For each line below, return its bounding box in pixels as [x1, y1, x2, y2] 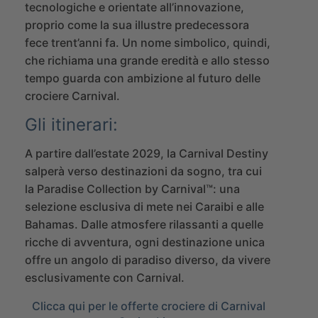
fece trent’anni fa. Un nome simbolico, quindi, [25, 35, 270, 50]
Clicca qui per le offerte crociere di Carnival [31, 298, 265, 313]
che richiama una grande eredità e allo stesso [25, 53, 270, 67]
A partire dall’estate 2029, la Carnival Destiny [25, 146, 268, 160]
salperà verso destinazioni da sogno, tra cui [25, 163, 262, 178]
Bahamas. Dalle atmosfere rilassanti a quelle [25, 216, 263, 231]
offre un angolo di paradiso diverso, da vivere [25, 252, 270, 267]
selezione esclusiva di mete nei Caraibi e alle [25, 199, 264, 214]
